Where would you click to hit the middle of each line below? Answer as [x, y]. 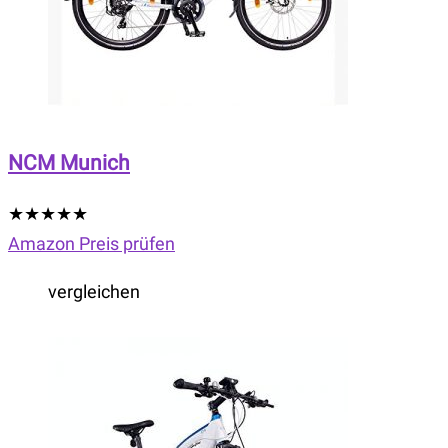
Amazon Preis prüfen [91, 244]
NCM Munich [69, 163]
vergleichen [94, 292]
